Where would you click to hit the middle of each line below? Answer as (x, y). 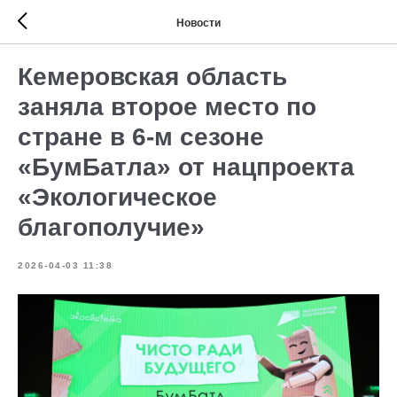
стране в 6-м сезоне (141, 137)
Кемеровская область (152, 77)
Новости (198, 23)
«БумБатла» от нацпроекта (186, 167)
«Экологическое (117, 197)
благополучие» (111, 227)
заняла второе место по (167, 107)
